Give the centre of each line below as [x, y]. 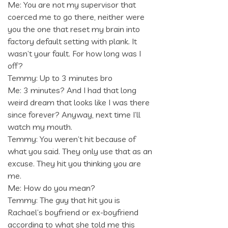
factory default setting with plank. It [72, 41]
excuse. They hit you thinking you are [74, 164]
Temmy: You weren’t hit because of [72, 139]
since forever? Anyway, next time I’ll [74, 115]
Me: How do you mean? [51, 188]
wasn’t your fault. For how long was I [74, 54]
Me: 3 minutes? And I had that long [72, 90]
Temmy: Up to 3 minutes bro [60, 78]
